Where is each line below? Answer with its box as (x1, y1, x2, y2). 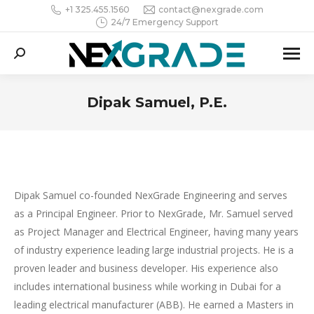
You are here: (157, 115, 217, 128)
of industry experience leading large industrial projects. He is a (14, 243, 294, 257)
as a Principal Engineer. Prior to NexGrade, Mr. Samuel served (14, 207, 293, 220)
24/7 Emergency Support (110, 17, 219, 27)
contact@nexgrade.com (158, 4, 264, 15)
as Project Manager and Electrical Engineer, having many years (14, 225, 299, 238)
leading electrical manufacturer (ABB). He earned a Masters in (14, 298, 294, 311)
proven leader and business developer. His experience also (14, 261, 278, 275)
